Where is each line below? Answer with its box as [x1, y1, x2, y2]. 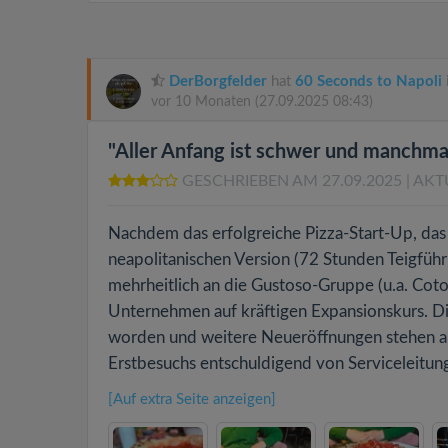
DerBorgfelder [169, 74, 267, 89]
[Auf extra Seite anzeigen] [108, 392, 276, 407]
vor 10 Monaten [151, 95, 255, 109]
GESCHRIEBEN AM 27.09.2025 [182, 173, 406, 189]
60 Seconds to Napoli [295, 74, 442, 89]
